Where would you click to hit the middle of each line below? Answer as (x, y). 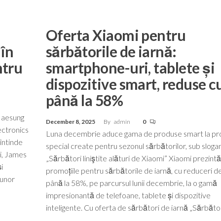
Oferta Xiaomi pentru (116, 35)
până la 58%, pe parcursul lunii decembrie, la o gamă (131, 183)
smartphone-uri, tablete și (130, 67)
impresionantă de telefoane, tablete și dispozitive (128, 195)
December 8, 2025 (71, 121)
